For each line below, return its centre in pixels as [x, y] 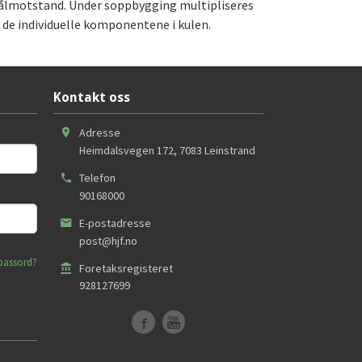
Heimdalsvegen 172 [126, 150]
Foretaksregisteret [126, 268]
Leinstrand [230, 150]
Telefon [97, 177]
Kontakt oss [92, 98]
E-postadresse [115, 223]
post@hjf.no [108, 240]
